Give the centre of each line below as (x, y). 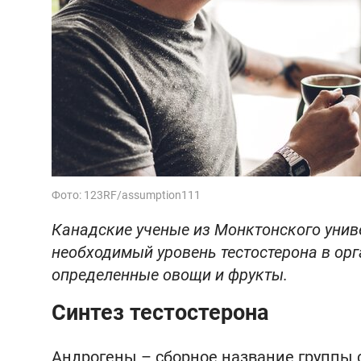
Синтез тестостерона (160, 313)
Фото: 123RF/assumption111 (126, 195)
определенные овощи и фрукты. (170, 275)
